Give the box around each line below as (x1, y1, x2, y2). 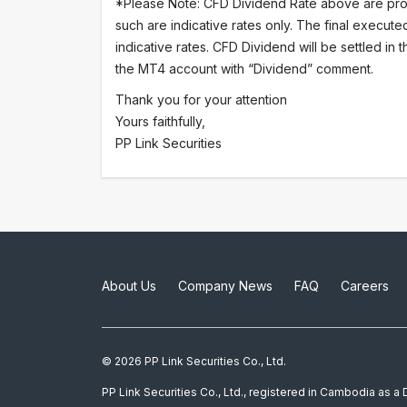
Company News (178, 278, 273, 293)
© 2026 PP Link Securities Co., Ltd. (102, 354, 286, 368)
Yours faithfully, (115, 114, 205, 129)
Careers (341, 278, 389, 293)
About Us (102, 278, 156, 293)
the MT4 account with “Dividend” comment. (115, 61, 373, 76)
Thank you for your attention (115, 92, 287, 107)
